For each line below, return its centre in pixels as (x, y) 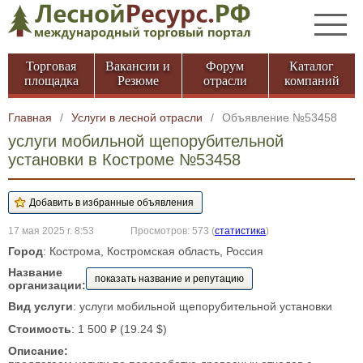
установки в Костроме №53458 (124, 160)
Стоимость (40, 329)
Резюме (138, 81)
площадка (51, 81)
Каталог (312, 66)
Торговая (51, 66)
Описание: (38, 351)
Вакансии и (138, 66)
